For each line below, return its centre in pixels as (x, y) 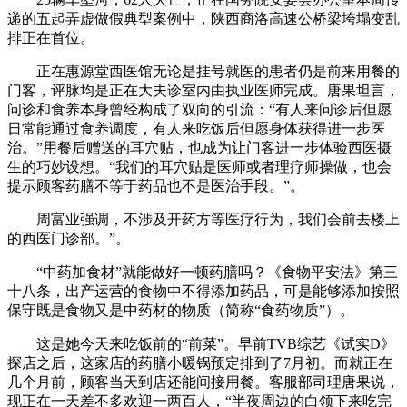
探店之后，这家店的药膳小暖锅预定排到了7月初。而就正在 (200, 362)
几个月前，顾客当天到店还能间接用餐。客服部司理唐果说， (203, 382)
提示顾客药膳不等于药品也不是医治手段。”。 (156, 185)
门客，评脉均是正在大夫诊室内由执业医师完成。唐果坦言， (203, 90)
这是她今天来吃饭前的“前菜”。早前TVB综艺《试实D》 (201, 343)
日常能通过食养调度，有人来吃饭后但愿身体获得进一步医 (196, 128)
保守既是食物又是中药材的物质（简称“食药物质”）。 (181, 310)
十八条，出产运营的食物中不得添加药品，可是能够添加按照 (203, 291)
